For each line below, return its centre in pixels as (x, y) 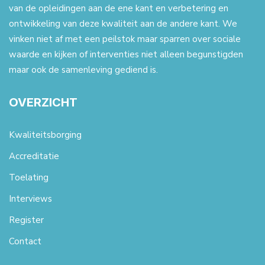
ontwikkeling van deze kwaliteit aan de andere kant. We (123, 24)
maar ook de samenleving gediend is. (83, 70)
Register (26, 220)
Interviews (30, 199)
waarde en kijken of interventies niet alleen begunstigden (126, 54)
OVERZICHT (43, 102)
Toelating (29, 177)
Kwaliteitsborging (45, 135)
